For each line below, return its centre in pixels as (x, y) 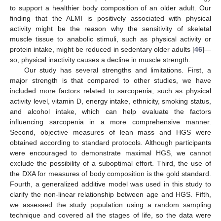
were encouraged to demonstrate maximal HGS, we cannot (110, 153)
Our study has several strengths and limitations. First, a (117, 70)
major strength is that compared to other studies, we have (110, 80)
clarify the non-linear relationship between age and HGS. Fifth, (110, 194)
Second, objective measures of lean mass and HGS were (110, 132)
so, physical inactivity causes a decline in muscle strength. (100, 59)
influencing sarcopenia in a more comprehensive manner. (110, 122)
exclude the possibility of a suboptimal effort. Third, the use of (110, 163)
